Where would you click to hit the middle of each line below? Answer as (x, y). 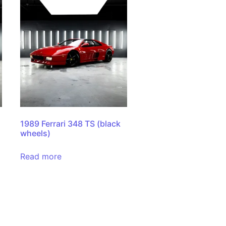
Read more (41, 156)
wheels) (36, 133)
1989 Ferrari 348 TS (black (71, 123)
